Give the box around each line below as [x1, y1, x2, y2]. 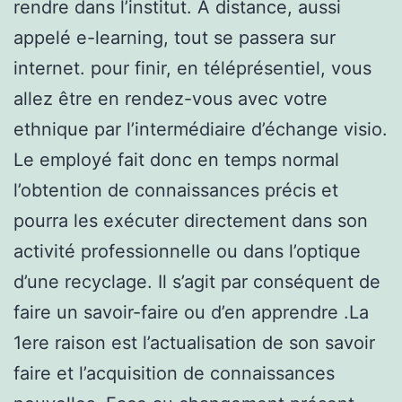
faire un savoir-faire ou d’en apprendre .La [13, 301, 369, 323]
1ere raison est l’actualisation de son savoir [13, 331, 375, 354]
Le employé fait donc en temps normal [13, 148, 339, 170]
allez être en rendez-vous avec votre [13, 87, 328, 109]
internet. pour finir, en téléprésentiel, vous [13, 57, 371, 79]
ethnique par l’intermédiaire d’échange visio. [13, 118, 388, 140]
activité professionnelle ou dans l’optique [13, 240, 361, 262]
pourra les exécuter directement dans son [13, 209, 368, 232]
